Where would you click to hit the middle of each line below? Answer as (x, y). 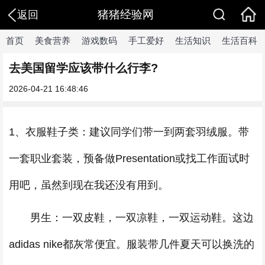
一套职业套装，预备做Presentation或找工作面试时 (129, 159)
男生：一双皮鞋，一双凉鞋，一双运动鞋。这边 (131, 218)
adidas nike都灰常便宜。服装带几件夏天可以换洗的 (132, 244)
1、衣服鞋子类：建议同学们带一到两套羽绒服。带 (129, 132)
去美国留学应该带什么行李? (83, 68)
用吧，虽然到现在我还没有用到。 (89, 185)
